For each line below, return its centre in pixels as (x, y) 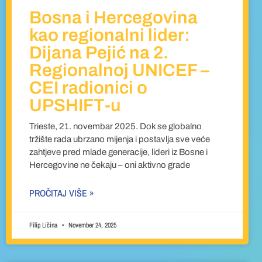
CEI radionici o (88, 88)
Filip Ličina (44, 225)
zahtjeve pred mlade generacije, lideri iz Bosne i (118, 152)
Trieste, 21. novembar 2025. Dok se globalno (116, 127)
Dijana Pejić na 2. (99, 53)
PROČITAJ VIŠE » (61, 193)
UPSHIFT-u (75, 106)
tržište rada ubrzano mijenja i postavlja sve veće (120, 139)
